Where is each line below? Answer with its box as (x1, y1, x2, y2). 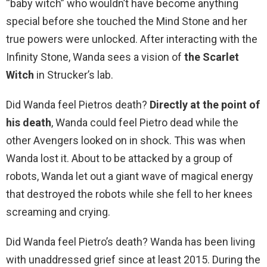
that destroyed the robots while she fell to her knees (6, 188, 253, 201)
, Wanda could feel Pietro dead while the (51, 116, 238, 129)
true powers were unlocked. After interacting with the (6, 33, 257, 46)
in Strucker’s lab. (34, 69, 113, 82)
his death (6, 116, 51, 129)
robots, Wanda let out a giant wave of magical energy (6, 170, 253, 183)
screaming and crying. (6, 206, 110, 219)
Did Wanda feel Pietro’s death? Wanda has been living (6, 235, 255, 249)
